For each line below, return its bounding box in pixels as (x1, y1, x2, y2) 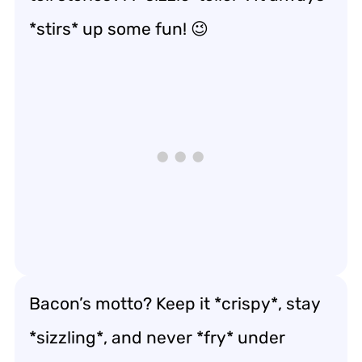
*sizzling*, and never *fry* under (29, 326, 285, 347)
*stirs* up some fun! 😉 (29, 18, 208, 39)
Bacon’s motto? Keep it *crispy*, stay (29, 293, 321, 314)
